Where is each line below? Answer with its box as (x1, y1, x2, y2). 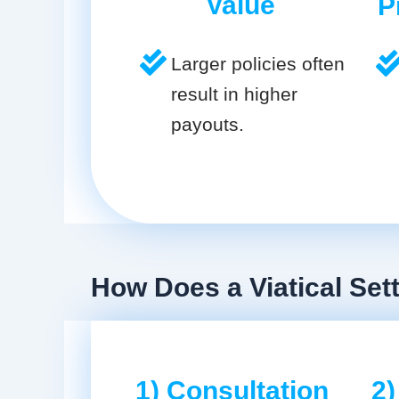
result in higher (171, 84, 297, 105)
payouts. (171, 114, 244, 135)
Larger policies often (171, 53, 345, 75)
